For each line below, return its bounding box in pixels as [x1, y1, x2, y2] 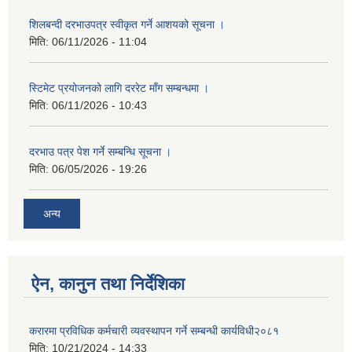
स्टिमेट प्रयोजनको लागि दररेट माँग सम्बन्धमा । [29, 82, 209, 95]
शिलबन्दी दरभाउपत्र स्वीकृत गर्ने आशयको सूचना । [29, 18, 225, 31]
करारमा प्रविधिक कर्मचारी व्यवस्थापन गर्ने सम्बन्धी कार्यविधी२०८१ [29, 324, 279, 337]
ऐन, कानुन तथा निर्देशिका [31, 273, 185, 294]
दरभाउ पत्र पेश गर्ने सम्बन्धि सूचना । [29, 145, 171, 159]
